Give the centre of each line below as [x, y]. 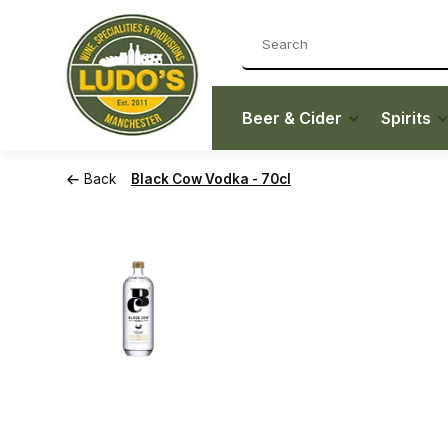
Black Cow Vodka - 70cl [211, 179]
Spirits [406, 118]
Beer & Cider [292, 118]
